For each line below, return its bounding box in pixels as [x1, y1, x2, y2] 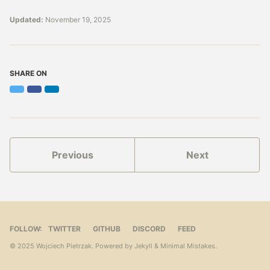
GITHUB [93, 224, 121, 233]
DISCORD [133, 224, 166, 233]
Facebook [34, 89, 68, 98]
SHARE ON [10, 68, 47, 78]
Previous [51, 148, 93, 161]
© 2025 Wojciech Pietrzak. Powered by [10, 242, 134, 250]
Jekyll [134, 242, 152, 250]
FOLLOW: [10, 224, 42, 233]
